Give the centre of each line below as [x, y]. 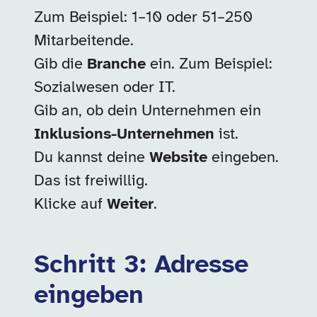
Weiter [130, 204]
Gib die [60, 64]
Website [178, 158]
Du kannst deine [92, 158]
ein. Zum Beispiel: [209, 64]
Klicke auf [70, 204]
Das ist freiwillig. [91, 181]
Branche [116, 64]
